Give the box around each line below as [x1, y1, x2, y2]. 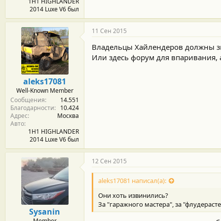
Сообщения [10, 95, 45, 104]
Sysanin [29, 206, 60, 217]
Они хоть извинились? [98, 190, 168, 200]
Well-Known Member [16, 86, 74, 95]
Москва [57, 111, 79, 120]
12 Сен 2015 [92, 156, 127, 165]
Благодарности [10, 103, 54, 112]
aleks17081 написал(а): [98, 176, 166, 185]
